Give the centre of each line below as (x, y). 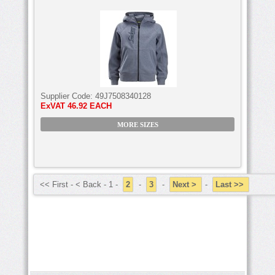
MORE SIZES (137, 125)
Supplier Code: (68, 96)
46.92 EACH (90, 106)
